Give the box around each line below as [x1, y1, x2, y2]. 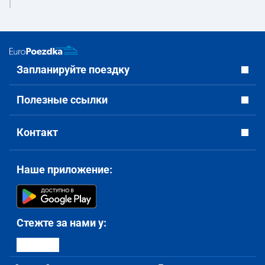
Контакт [17, 126, 58, 138]
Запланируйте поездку [17, 63, 130, 76]
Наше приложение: [17, 163, 112, 176]
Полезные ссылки [17, 93, 108, 106]
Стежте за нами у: [17, 216, 106, 229]
